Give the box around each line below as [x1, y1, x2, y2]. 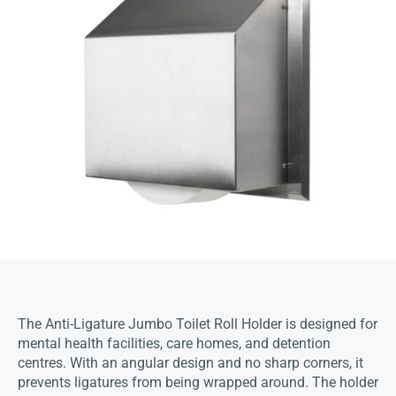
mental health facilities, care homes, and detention [18, 335, 331, 353]
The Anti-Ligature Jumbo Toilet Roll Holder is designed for [18, 316, 377, 333]
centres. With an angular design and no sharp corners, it [18, 354, 363, 372]
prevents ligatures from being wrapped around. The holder [18, 374, 378, 392]
